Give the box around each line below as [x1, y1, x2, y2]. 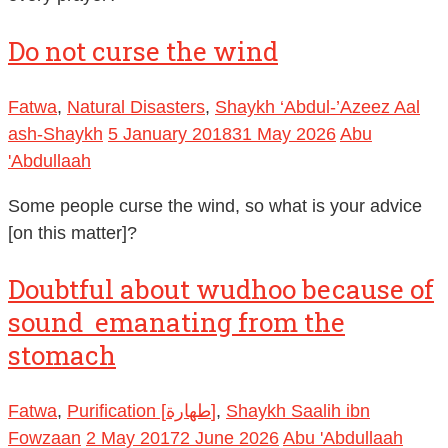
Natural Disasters [67, 97, 205, 118]
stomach [8, 338, 116, 373]
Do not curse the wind [8, 34, 278, 69]
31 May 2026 [232, 124, 336, 145]
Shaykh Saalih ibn [226, 401, 370, 422]
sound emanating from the [8, 305, 345, 340]
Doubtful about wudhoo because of [8, 272, 434, 307]
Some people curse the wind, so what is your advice [8, 196, 422, 217]
